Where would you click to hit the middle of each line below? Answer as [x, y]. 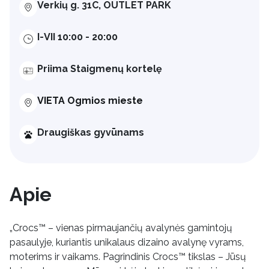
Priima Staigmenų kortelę [99, 68]
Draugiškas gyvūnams [90, 132]
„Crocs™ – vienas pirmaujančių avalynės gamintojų [121, 228]
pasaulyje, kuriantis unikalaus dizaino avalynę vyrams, [127, 242]
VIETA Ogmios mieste [90, 100]
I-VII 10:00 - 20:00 [77, 37]
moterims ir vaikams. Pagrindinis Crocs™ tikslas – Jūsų [128, 256]
